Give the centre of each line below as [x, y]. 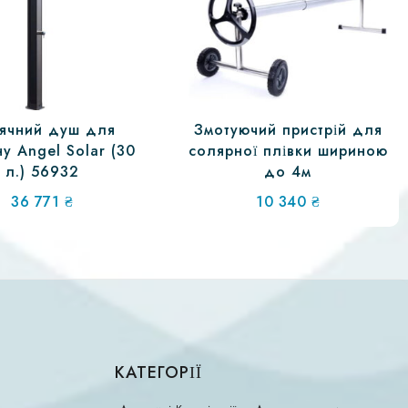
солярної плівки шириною [288, 150]
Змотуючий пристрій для [288, 129]
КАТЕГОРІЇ [158, 373]
